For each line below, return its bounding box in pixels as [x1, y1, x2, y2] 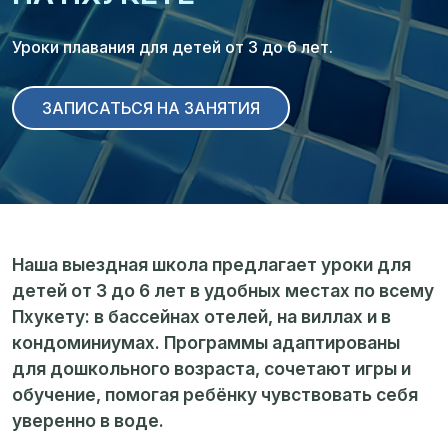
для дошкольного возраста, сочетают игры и [12, 358, 411, 379]
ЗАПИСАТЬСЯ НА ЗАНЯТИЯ [42, 98, 260, 118]
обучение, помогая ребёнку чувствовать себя [12, 384, 418, 405]
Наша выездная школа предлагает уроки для [12, 254, 411, 275]
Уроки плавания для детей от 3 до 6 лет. [12, 37, 333, 57]
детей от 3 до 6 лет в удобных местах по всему [12, 280, 434, 301]
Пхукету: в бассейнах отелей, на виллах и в [12, 306, 391, 327]
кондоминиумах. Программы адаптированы [12, 332, 400, 353]
